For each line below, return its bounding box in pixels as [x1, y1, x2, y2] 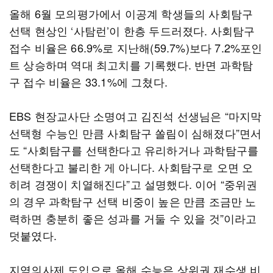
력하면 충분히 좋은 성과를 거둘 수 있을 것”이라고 [9, 210, 257, 226]
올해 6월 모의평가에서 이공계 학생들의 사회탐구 [9, 5, 253, 21]
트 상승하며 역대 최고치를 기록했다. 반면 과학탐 [9, 57, 253, 73]
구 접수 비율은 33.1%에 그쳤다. [9, 74, 168, 90]
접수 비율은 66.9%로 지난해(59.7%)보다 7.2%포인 [9, 40, 263, 55]
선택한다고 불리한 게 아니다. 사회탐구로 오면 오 [9, 159, 253, 175]
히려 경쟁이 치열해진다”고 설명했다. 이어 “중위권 [9, 176, 258, 192]
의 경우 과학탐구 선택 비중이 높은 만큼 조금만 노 [9, 193, 257, 209]
